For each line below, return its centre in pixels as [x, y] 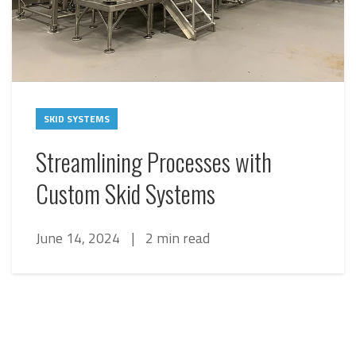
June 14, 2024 [79, 238]
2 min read [178, 238]
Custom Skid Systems [126, 193]
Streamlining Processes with [154, 161]
